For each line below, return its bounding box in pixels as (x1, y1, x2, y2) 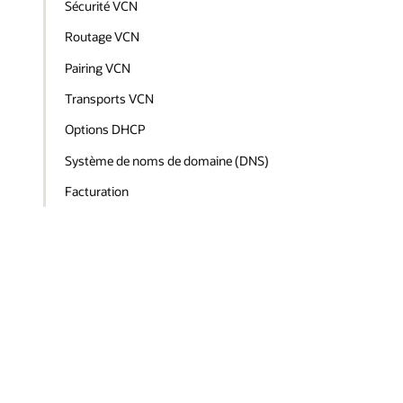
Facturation (65, 182, 130, 200)
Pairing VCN (65, 58, 131, 76)
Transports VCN (65, 89, 155, 107)
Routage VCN (65, 28, 140, 46)
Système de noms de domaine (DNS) (65, 151, 270, 169)
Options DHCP (65, 121, 146, 139)
